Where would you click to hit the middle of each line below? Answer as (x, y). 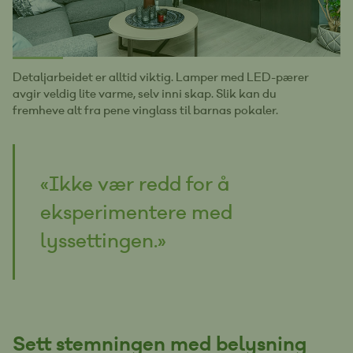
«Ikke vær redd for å (135, 183)
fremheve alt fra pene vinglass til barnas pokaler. (145, 110)
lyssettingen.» (103, 240)
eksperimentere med (136, 212)
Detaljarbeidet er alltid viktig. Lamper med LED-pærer (161, 77)
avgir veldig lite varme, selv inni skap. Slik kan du (145, 93)
